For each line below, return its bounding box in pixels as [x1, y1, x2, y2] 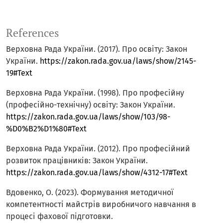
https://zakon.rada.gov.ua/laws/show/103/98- [6, 112, 170, 122]
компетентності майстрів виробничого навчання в [6, 200, 196, 210]
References [6, 26, 59, 40]
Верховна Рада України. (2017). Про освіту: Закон [6, 44, 187, 54]
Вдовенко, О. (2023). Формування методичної [6, 188, 174, 198]
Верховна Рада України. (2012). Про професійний [6, 144, 190, 154]
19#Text [6, 68, 32, 78]
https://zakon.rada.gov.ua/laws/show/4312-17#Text [6, 168, 188, 178]
